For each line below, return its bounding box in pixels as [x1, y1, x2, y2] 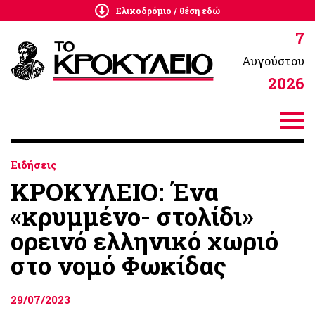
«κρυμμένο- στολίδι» [11, 200, 254, 232]
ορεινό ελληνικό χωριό [11, 224, 278, 257]
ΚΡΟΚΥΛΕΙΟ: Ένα [11, 175, 219, 207]
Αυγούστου [242, 53, 304, 68]
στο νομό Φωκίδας [11, 249, 226, 281]
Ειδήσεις [11, 157, 57, 172]
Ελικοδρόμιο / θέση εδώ [116, 5, 220, 16]
